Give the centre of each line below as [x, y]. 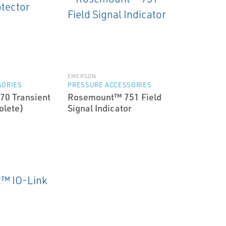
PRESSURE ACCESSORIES [110, 85]
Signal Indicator [100, 108]
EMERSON [82, 76]
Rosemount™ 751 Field [115, 97]
